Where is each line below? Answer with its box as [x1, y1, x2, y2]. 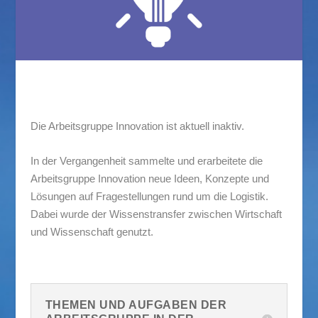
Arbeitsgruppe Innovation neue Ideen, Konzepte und [30, 172, 269, 185]
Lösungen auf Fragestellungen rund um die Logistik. [30, 190, 268, 202]
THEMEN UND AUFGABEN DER [45, 298, 227, 311]
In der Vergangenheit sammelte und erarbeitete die [30, 154, 263, 167]
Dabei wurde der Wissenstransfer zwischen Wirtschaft [30, 207, 282, 220]
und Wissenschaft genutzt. [30, 225, 153, 238]
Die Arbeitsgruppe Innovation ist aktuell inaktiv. [30, 119, 244, 132]
